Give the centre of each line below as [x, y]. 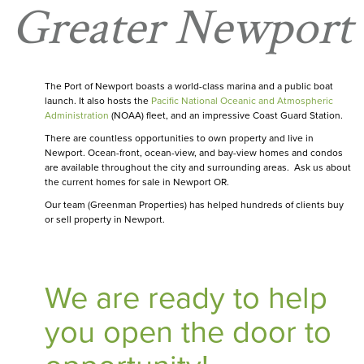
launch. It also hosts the [98, 101]
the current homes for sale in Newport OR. [137, 182]
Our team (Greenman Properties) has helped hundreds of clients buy [194, 205]
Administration [77, 116]
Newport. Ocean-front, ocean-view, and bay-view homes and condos [194, 153]
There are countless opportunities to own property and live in [179, 139]
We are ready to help [186, 299]
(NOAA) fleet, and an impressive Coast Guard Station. [226, 116]
